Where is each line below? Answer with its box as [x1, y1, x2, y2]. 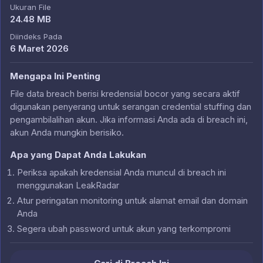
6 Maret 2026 [10, 43, 69, 54]
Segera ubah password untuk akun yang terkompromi [17, 223, 231, 234]
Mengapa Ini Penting [10, 70, 100, 82]
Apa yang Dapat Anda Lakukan [10, 149, 146, 160]
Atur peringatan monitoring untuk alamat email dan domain [17, 195, 248, 206]
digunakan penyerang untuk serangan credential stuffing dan [10, 101, 251, 112]
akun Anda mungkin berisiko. [10, 127, 124, 138]
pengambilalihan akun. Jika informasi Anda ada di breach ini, [10, 114, 248, 125]
